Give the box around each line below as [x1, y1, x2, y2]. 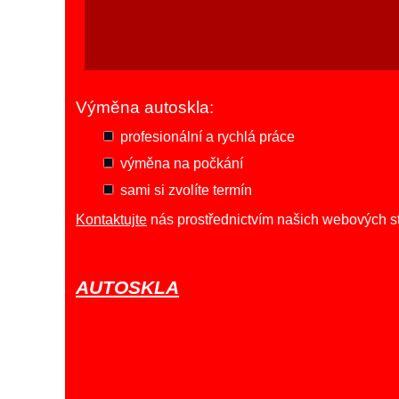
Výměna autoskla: [76, 97, 215, 117]
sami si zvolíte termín [120, 182, 253, 198]
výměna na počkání [120, 155, 244, 171]
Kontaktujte [76, 211, 148, 227]
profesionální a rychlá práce [120, 128, 296, 144]
